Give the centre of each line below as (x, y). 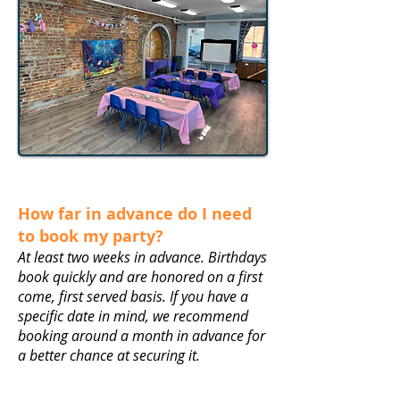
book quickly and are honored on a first (140, 277)
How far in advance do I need (135, 214)
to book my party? (93, 236)
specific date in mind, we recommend (133, 316)
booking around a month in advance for (142, 336)
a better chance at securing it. (109, 355)
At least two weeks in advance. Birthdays (142, 257)
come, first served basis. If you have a (133, 296)
